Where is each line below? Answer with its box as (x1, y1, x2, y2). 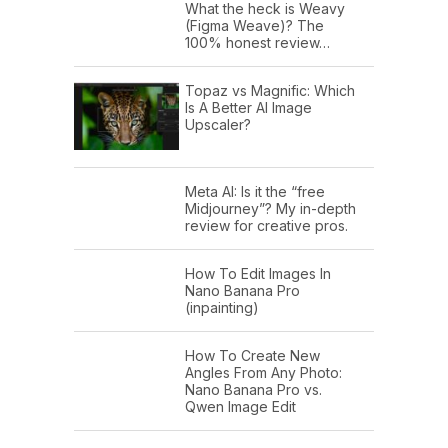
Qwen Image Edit (185, 397, 296, 415)
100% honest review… (185, 33, 330, 51)
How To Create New (185, 346, 320, 364)
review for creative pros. (185, 216, 348, 234)
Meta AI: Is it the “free (185, 182, 325, 200)
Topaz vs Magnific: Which (185, 81, 355, 99)
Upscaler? (185, 115, 251, 133)
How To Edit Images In (185, 264, 331, 282)
